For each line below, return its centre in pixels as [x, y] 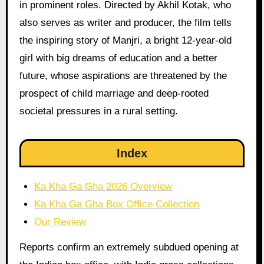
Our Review [60, 222]
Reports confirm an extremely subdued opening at [129, 247]
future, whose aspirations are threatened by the [123, 75]
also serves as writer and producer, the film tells [125, 22]
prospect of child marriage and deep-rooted [114, 93]
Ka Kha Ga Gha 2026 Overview [103, 186]
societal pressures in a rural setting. [98, 111]
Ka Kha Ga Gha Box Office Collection [117, 204]
